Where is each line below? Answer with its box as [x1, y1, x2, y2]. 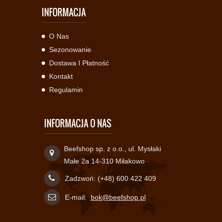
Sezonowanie [49, 46, 91, 54]
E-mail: [64, 193, 89, 201]
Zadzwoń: [64, 174, 98, 182]
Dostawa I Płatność [49, 59, 109, 67]
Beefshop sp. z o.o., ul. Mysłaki [63, 145, 161, 153]
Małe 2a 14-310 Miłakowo [63, 157, 145, 165]
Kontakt [49, 72, 73, 80]
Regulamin [49, 86, 83, 94]
